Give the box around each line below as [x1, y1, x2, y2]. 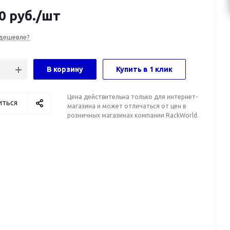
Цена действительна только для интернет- [67, 93, 198, 100]
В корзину [47, 65, 83, 73]
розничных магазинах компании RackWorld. [67, 111, 199, 119]
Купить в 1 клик [116, 65, 172, 73]
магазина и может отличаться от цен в [67, 102, 186, 109]
